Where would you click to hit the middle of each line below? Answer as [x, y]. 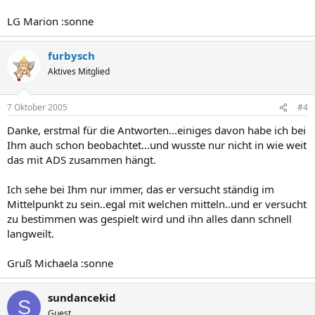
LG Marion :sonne [50, 21]
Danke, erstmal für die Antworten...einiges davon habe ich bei [156, 130]
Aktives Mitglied [79, 71]
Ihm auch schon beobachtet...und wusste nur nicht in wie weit [157, 145]
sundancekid [82, 297]
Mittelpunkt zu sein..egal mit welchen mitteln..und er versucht [157, 204]
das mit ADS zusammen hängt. [82, 160]
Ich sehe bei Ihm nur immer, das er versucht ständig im [141, 189]
